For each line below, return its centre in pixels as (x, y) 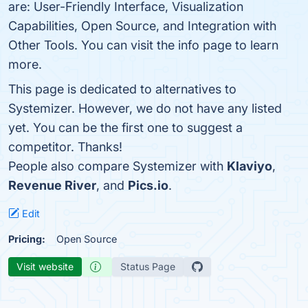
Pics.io (148, 185)
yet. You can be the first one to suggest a (125, 128)
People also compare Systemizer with (118, 166)
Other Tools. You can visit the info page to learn (143, 45)
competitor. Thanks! (65, 147)
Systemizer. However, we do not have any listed (145, 108)
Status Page (148, 266)
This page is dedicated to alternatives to (122, 89)
